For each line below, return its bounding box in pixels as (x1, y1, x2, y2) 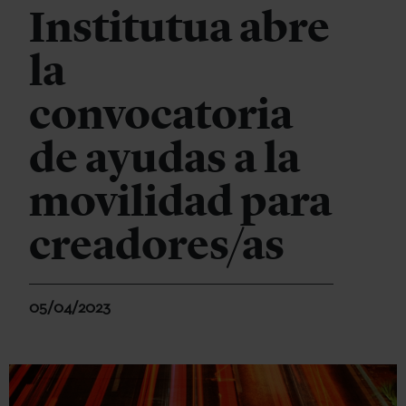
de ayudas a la (29, 131, 300, 184)
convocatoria (29, 88, 293, 140)
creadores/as (29, 218, 285, 271)
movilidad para (29, 175, 332, 227)
